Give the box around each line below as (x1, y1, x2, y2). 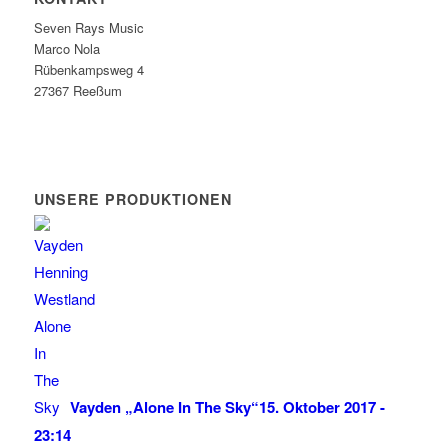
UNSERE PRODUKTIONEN (33, 189, 232, 210)
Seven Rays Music (33, 18, 144, 38)
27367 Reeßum (33, 81, 122, 101)
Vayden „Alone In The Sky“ (69, 396, 259, 419)
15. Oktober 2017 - (258, 396, 385, 419)
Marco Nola (33, 39, 100, 59)
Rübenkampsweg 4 (33, 60, 144, 80)
